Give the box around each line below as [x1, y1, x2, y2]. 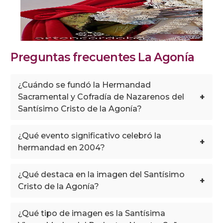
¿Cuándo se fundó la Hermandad [18, 80, 151, 90]
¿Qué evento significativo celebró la [18, 130, 162, 140]
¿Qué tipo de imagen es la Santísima [18, 208, 166, 218]
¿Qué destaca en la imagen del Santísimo [18, 169, 185, 179]
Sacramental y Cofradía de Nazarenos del [18, 92, 185, 102]
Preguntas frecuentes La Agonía [10, 50, 195, 64]
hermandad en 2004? [18, 142, 106, 152]
